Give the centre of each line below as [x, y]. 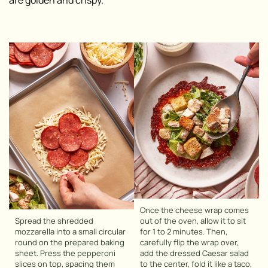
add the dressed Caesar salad [194, 253]
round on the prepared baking [70, 243]
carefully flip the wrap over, [189, 243]
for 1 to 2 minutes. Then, [184, 232]
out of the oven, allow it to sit [193, 221]
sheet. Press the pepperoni [65, 253]
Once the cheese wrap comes [194, 210]
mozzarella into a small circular [70, 232]
